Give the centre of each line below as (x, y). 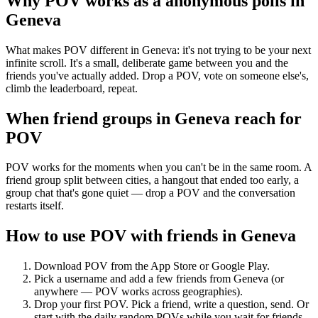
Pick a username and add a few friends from (134, 279)
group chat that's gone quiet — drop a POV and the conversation (150, 193)
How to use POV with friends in (123, 236)
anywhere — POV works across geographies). (138, 292)
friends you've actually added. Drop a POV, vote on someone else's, (157, 75)
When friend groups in (90, 118)
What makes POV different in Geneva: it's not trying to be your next (158, 50)
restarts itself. (35, 206)
